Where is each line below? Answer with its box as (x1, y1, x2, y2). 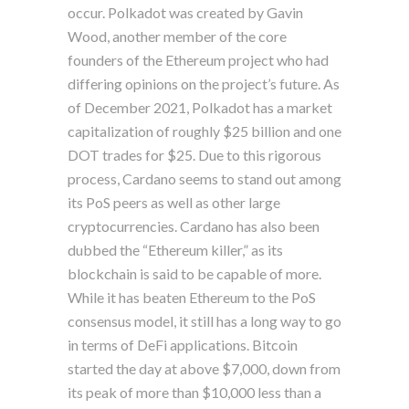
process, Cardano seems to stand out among (68, 169, 341, 187)
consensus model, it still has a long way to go (68, 311, 341, 330)
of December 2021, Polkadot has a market (68, 98, 332, 116)
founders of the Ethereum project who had (68, 50, 329, 68)
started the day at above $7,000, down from (68, 359, 341, 377)
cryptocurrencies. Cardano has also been (68, 216, 320, 235)
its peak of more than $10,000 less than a (68, 383, 321, 401)
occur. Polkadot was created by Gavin (68, 3, 303, 21)
